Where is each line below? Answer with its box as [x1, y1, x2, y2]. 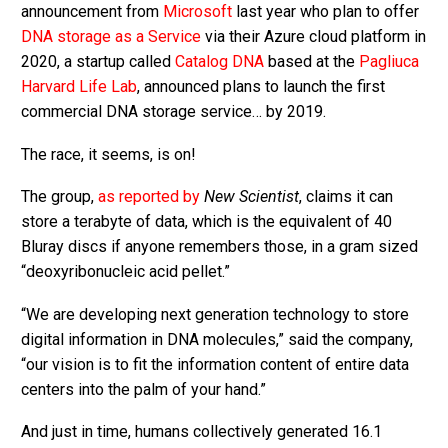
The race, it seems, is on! [21, 144, 196, 164]
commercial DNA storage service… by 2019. [21, 101, 326, 121]
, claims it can [299, 187, 393, 207]
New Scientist [204, 187, 299, 207]
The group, [21, 187, 98, 207]
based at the [264, 51, 359, 71]
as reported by [98, 187, 200, 207]
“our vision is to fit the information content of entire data [21, 354, 409, 374]
